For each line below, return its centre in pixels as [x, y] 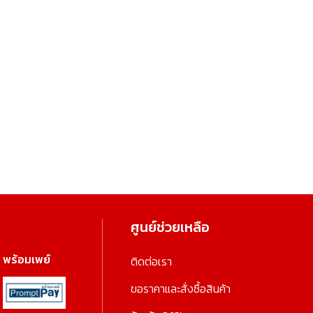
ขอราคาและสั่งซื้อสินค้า [181, 289]
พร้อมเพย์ [26, 260]
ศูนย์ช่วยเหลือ [170, 227]
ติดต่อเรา [152, 262]
